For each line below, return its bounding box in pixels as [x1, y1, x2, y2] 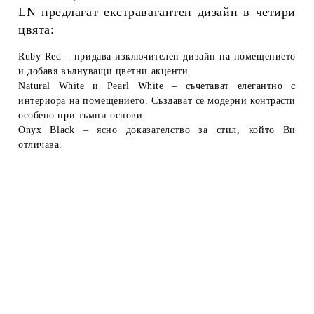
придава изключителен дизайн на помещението [74, 50, 296, 62]
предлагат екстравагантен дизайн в [36, 4, 256, 19]
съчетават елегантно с [185, 80, 296, 91]
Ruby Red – [18, 50, 74, 62]
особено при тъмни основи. [18, 109, 146, 121]
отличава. [18, 139, 63, 150]
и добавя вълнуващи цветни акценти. [18, 65, 192, 76]
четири [255, 4, 296, 19]
